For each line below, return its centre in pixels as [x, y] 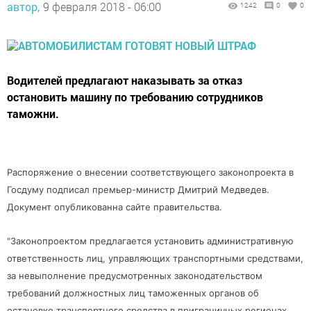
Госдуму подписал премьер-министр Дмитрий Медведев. [138, 190]
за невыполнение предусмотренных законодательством [135, 276]
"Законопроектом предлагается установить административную [150, 241]
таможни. [33, 114]
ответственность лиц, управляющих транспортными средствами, [155, 258]
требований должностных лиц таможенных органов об [133, 293]
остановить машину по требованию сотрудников [135, 97]
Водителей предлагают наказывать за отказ [125, 80]
